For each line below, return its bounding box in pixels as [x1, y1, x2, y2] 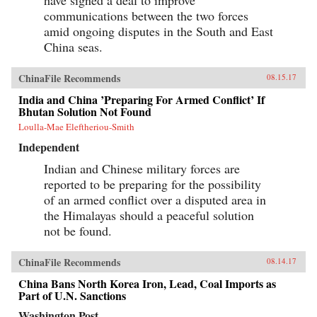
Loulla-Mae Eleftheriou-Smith [18, 120, 134, 133]
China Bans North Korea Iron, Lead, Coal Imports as [18, 275, 276, 292]
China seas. [44, 38, 103, 55]
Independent [18, 139, 79, 155]
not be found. [44, 222, 112, 239]
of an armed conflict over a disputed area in [44, 191, 266, 208]
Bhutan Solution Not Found [18, 103, 151, 120]
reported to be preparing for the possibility [44, 175, 261, 192]
